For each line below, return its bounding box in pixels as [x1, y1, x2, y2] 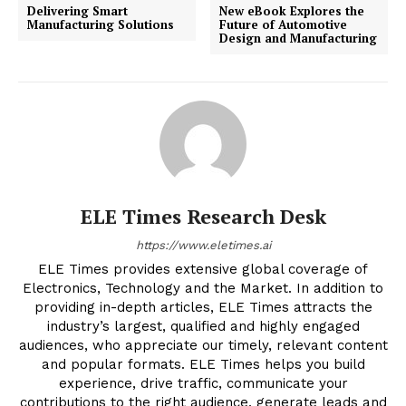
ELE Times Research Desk [80, 203, 326, 230]
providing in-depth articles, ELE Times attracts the [34, 299, 372, 316]
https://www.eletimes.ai [135, 238, 271, 253]
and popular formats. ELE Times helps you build [41, 356, 365, 373]
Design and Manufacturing [219, 30, 378, 47]
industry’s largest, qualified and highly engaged [46, 318, 360, 335]
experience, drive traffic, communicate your [58, 375, 348, 392]
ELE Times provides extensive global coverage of [38, 261, 368, 278]
